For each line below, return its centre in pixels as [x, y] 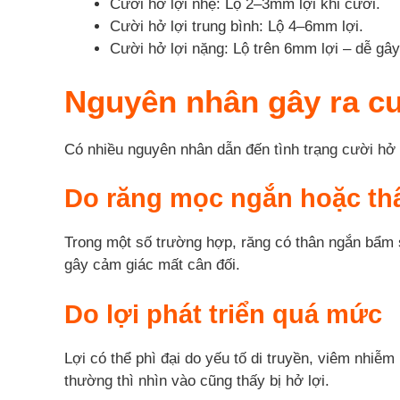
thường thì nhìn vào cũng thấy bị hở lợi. [197, 380]
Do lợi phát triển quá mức [223, 314]
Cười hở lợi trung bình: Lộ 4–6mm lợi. [237, 27]
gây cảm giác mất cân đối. [152, 265]
